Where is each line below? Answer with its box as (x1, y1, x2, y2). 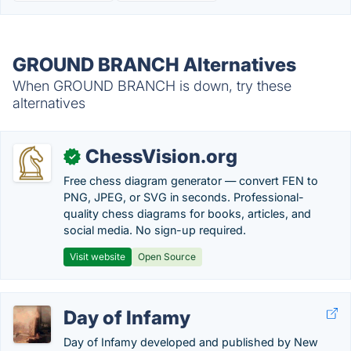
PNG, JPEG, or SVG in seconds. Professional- (63, 190, 304, 204)
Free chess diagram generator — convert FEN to (63, 174, 318, 187)
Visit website (70, 251, 125, 262)
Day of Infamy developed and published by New (63, 335, 318, 349)
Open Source (138, 251, 196, 262)
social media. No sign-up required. (63, 223, 246, 237)
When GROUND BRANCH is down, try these (13, 78, 291, 94)
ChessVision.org (85, 145, 237, 168)
